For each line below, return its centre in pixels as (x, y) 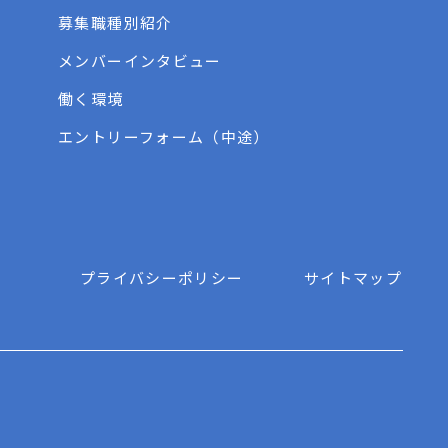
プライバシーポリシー (161, 278)
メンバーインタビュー (140, 60)
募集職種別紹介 (115, 22)
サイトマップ (352, 278)
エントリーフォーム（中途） (164, 136)
